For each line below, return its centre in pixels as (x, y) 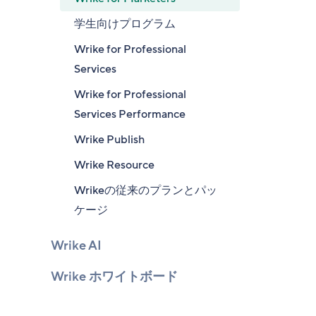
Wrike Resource (114, 165)
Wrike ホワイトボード (114, 276)
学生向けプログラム (125, 24)
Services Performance (130, 114)
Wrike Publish (109, 140)
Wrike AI (76, 245)
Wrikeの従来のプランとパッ (146, 190)
